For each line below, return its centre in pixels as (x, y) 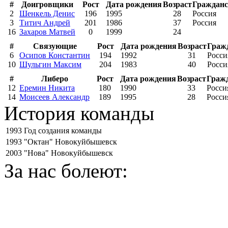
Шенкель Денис (47, 13)
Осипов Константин (55, 55)
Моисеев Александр (54, 97)
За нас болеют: (66, 170)
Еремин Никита (47, 88)
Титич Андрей (45, 22)
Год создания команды (63, 130)
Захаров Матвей (47, 32)
